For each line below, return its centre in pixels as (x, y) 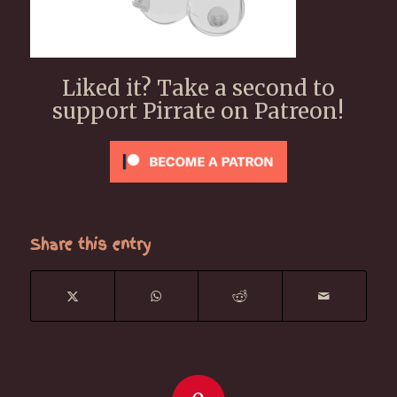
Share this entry (90, 244)
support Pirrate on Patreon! (198, 111)
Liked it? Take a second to (198, 88)
